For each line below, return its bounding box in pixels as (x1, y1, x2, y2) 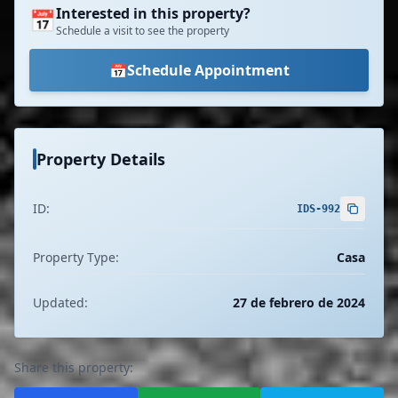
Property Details (36, 148, 165, 170)
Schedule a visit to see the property (56, 23, 229, 38)
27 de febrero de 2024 (233, 294, 365, 311)
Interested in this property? (56, 4, 251, 23)
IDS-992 (297, 203, 340, 215)
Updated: (33, 294, 88, 311)
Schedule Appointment (126, 60, 290, 80)
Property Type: (33, 249, 119, 266)
